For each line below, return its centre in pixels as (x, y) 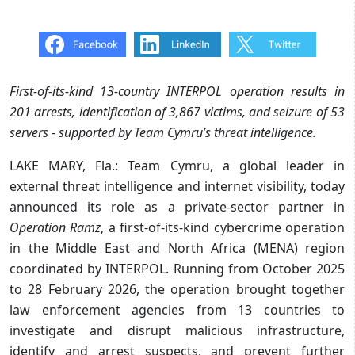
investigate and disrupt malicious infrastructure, (177, 330)
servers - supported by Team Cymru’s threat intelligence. (163, 132)
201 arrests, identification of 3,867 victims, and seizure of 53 (177, 111)
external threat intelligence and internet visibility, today (177, 186)
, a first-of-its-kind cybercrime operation (223, 227)
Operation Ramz (55, 227)
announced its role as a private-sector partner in (177, 206)
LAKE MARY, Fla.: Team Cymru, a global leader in (177, 165)
